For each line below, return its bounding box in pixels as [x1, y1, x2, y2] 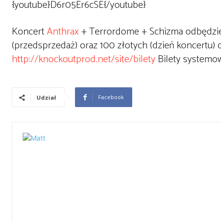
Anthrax [47, 24, 79, 40]
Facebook [98, 93, 124, 101]
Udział [37, 94, 56, 101]
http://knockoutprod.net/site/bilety [12, 51, 155, 68]
